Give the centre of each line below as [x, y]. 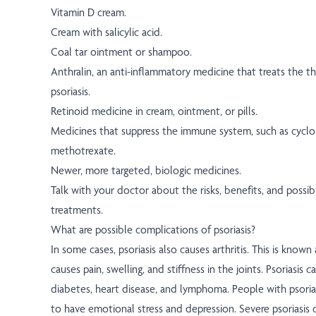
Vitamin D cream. [89, 13]
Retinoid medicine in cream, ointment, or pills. [154, 111]
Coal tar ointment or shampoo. [121, 52]
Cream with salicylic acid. [107, 32]
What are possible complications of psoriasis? [153, 230]
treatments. [77, 210]
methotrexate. [83, 151]
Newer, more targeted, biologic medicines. [146, 171]
